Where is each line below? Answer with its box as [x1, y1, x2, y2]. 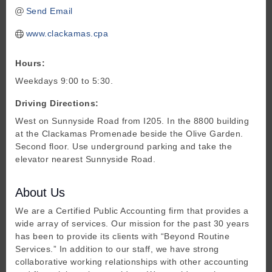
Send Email [25, 6, 73, 16]
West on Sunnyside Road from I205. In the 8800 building [15, 116, 249, 126]
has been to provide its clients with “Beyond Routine [15, 231, 229, 242]
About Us [15, 186, 65, 200]
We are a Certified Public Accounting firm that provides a [15, 206, 249, 216]
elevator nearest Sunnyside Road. [15, 154, 155, 165]
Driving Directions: [15, 98, 99, 109]
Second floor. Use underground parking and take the [15, 141, 232, 152]
